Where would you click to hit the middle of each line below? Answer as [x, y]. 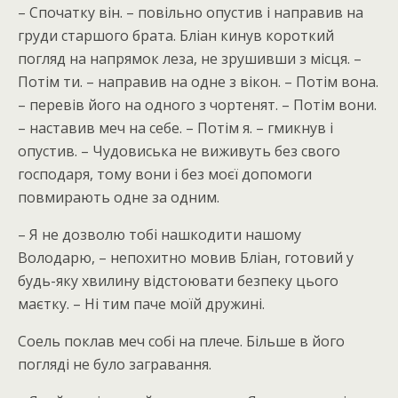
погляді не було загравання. [115, 364]
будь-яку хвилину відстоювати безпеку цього [178, 281]
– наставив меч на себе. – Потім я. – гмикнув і [175, 128]
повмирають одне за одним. [119, 197]
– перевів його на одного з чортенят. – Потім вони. [197, 105]
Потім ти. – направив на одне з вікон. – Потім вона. [198, 82]
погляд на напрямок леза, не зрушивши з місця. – [190, 59]
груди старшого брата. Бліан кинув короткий [176, 36]
